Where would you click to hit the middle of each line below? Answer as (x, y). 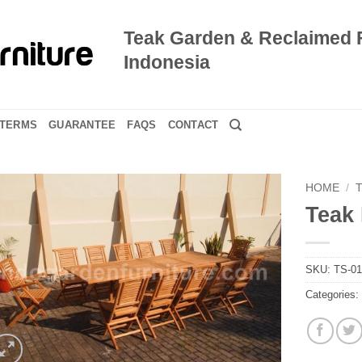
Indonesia (167, 62)
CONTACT (193, 125)
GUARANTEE (82, 125)
